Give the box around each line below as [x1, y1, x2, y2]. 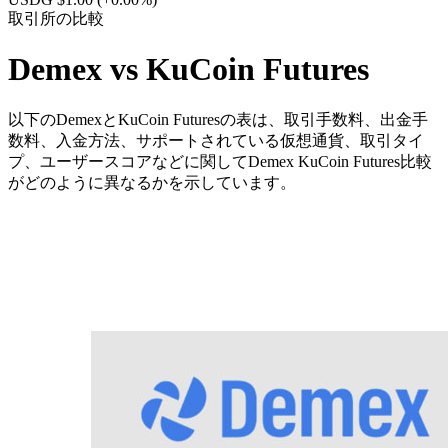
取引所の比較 [8, 10, 104, 27]
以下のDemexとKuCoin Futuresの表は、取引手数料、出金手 [8, 110, 428, 128]
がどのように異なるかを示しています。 [8, 173, 296, 191]
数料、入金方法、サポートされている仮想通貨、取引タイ [8, 131, 424, 149]
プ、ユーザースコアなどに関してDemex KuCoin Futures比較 [8, 152, 432, 170]
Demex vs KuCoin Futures [8, 51, 369, 88]
